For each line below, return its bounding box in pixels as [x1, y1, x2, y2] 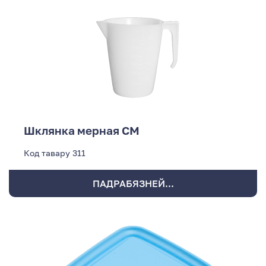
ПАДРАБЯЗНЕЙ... [92, 178, 174, 190]
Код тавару [24, 148, 70, 159]
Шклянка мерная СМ [24, 123, 140, 138]
